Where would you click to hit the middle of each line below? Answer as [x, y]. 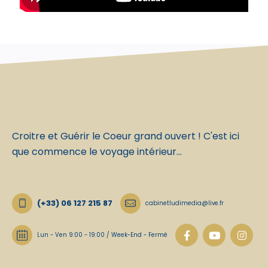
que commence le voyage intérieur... [97, 151]
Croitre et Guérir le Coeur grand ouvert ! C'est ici [126, 136]
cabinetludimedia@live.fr [185, 203]
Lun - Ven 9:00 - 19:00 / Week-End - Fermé [102, 235]
